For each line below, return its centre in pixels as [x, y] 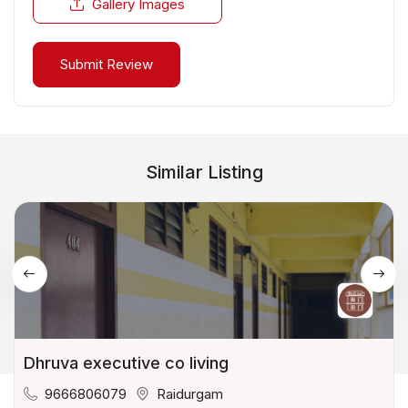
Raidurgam [190, 393]
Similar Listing [204, 173]
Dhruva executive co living [126, 363]
